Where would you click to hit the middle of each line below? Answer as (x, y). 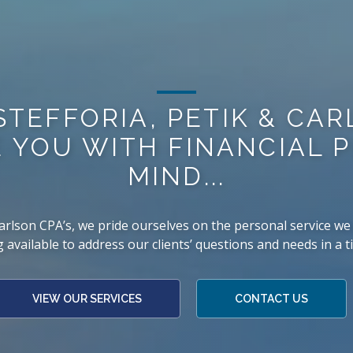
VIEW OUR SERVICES (87, 299)
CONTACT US (271, 299)
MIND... (176, 176)
